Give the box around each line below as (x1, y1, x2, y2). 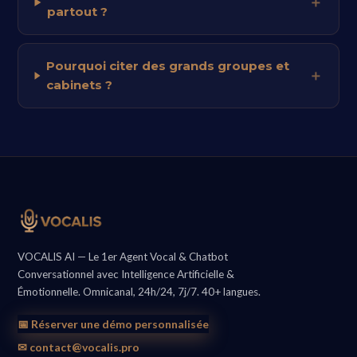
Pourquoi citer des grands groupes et (45, 58, 289, 73)
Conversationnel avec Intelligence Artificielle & (18, 268, 235, 280)
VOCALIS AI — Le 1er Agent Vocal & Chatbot (18, 250, 229, 263)
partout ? (46, 4, 108, 19)
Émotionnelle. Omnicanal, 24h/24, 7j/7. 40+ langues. (18, 285, 261, 298)
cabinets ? (45, 77, 112, 92)
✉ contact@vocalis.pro (18, 340, 140, 354)
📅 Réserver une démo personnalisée (13, 316, 214, 331)
